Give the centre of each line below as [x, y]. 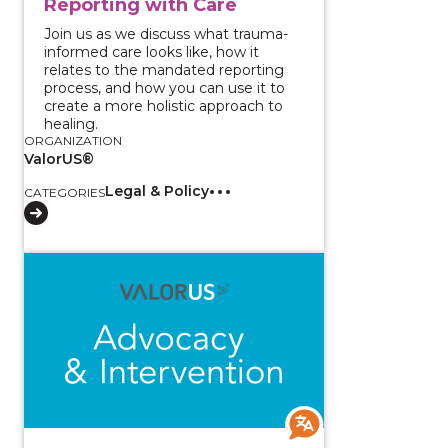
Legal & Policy [157, 190]
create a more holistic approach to [163, 105]
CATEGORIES [64, 192]
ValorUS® [59, 158]
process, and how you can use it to [164, 87]
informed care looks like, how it [151, 51]
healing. [71, 123]
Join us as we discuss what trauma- [166, 33]
